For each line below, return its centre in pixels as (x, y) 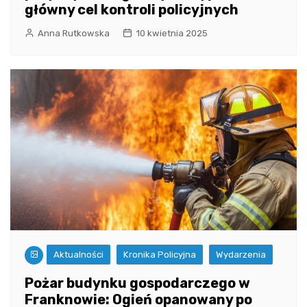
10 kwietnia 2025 (172, 33)
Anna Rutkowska (74, 33)
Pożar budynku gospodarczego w (137, 283)
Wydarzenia (241, 254)
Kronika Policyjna (160, 254)
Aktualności (78, 254)
